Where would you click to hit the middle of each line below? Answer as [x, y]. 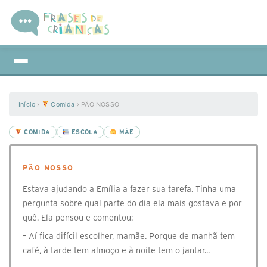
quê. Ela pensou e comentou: [78, 218]
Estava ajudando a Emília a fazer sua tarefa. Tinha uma [129, 189]
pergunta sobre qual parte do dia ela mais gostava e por [132, 203]
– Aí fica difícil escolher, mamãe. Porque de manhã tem [129, 236]
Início [27, 104]
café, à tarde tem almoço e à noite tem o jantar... [116, 250]
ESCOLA [84, 132]
